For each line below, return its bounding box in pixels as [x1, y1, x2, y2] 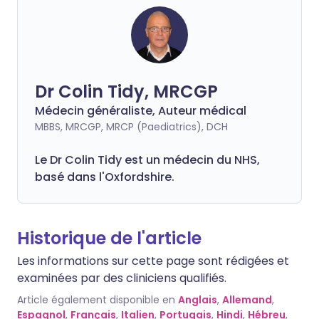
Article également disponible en [17, 292, 175, 307]
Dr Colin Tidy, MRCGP [35, 79, 218, 103]
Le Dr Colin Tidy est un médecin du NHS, [35, 151, 260, 168]
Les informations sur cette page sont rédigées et [17, 252, 289, 269]
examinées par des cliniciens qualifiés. [17, 269, 226, 286]
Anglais [178, 292, 217, 307]
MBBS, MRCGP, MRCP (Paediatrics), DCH [35, 119, 228, 134]
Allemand [222, 292, 272, 307]
